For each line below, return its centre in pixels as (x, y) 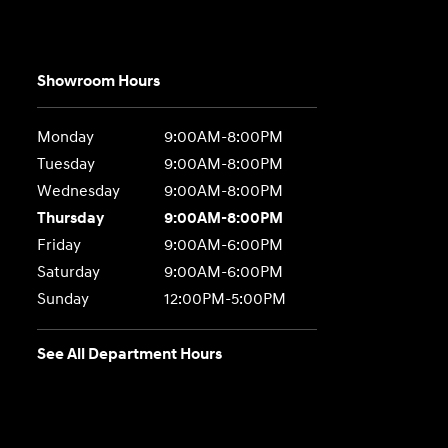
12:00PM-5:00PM (224, 299)
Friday (59, 245)
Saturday (69, 272)
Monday (66, 137)
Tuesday (66, 164)
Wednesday (79, 191)
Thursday (71, 218)
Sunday (63, 299)
